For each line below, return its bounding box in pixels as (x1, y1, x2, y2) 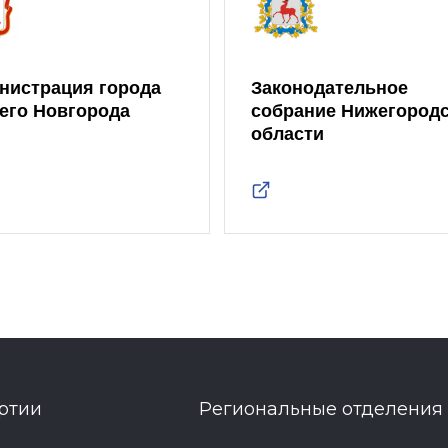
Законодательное (250, 78, 408, 98)
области (250, 124, 324, 144)
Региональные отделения (198, 398, 443, 420)
